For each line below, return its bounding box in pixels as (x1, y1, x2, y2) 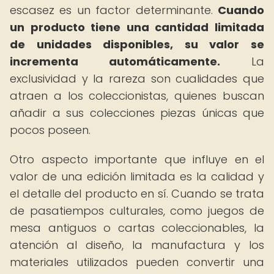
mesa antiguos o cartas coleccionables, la (10, 220, 264, 235)
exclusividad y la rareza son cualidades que (10, 71, 264, 86)
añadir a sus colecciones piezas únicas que (10, 105, 264, 120)
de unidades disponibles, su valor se (10, 37, 264, 52)
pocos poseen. (10, 122, 91, 138)
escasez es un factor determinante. (10, 2, 218, 18)
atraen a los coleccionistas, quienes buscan (10, 88, 264, 103)
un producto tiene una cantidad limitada (10, 20, 264, 35)
